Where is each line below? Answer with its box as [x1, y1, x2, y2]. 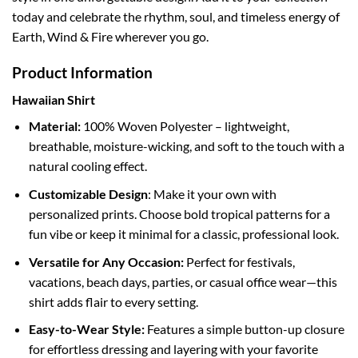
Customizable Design [28, 185, 148, 201]
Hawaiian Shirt [12, 92, 95, 108]
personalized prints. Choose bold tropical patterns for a [28, 205, 330, 221]
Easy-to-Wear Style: [28, 321, 145, 337]
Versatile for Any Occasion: [28, 253, 184, 269]
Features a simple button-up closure [144, 321, 344, 337]
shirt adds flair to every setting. [28, 293, 198, 309]
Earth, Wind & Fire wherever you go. [12, 28, 209, 44]
